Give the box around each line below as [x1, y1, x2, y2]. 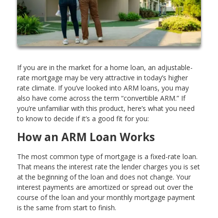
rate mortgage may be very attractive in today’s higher [17, 73, 188, 82]
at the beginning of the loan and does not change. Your [17, 172, 191, 182]
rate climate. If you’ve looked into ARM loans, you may [17, 83, 189, 92]
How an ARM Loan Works [17, 129, 158, 145]
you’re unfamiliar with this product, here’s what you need [17, 103, 195, 113]
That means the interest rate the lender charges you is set [17, 162, 200, 172]
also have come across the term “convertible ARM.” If [17, 93, 185, 103]
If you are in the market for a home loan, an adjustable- [17, 62, 193, 72]
